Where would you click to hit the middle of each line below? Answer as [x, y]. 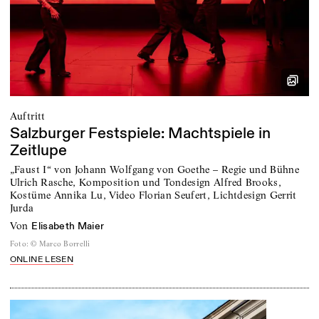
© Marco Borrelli [61, 244]
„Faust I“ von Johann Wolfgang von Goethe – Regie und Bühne [155, 169]
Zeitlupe [38, 151]
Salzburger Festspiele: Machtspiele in [140, 134]
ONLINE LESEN [41, 260]
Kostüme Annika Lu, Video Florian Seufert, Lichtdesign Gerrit [153, 195]
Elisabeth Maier [68, 226]
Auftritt [27, 116]
